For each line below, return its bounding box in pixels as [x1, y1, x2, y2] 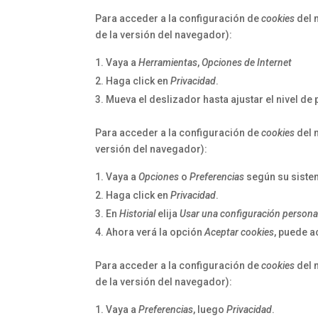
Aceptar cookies [204, 226, 275, 238]
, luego [193, 304, 227, 315]
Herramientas [138, 57, 198, 68]
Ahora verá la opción [106, 226, 205, 238]
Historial [119, 208, 156, 219]
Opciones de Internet [202, 57, 292, 68]
